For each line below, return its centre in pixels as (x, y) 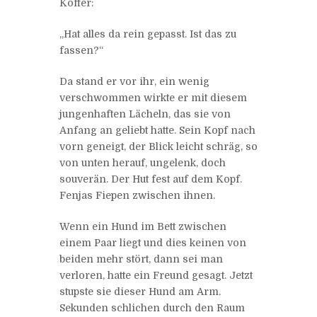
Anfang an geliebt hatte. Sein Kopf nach (157, 130)
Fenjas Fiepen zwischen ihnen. (137, 195)
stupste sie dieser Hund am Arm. (140, 291)
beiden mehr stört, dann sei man (141, 259)
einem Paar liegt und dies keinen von (153, 242)
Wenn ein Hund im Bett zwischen (143, 226)
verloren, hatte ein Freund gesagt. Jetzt (156, 275)
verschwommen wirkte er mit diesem (153, 97)
